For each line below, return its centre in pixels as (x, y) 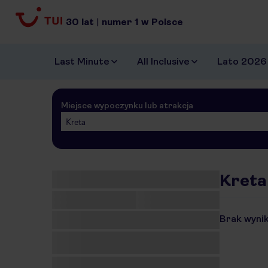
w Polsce (162, 22)
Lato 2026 (242, 62)
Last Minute (82, 62)
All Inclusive (163, 62)
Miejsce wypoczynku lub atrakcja (127, 106)
